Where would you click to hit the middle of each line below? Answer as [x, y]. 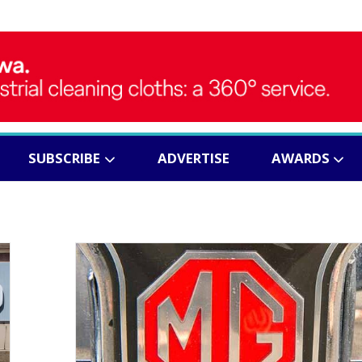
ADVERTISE [193, 158]
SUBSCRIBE [64, 158]
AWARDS [300, 158]
